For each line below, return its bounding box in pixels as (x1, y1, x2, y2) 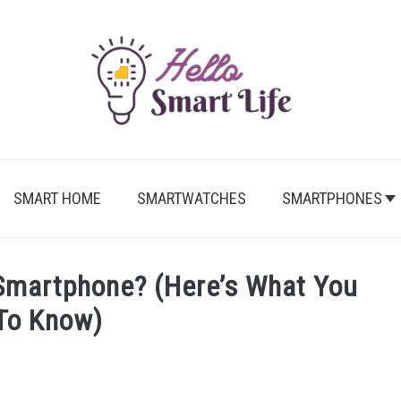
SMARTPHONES (281, 189, 382, 208)
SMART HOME (13, 189, 101, 208)
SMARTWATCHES (136, 189, 246, 208)
